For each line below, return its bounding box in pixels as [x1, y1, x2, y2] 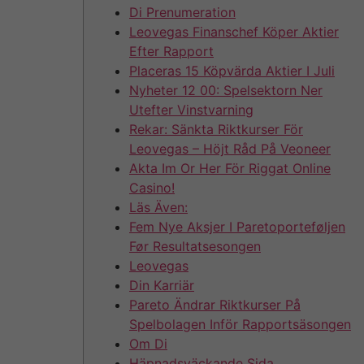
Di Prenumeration [129, 3, 236, 20]
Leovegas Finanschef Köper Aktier [129, 23, 339, 40]
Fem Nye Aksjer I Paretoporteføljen [129, 218, 345, 235]
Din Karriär [129, 276, 194, 293]
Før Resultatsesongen [129, 237, 261, 254]
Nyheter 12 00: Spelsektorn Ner [129, 81, 323, 98]
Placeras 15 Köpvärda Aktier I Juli [129, 62, 335, 79]
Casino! [129, 179, 175, 196]
